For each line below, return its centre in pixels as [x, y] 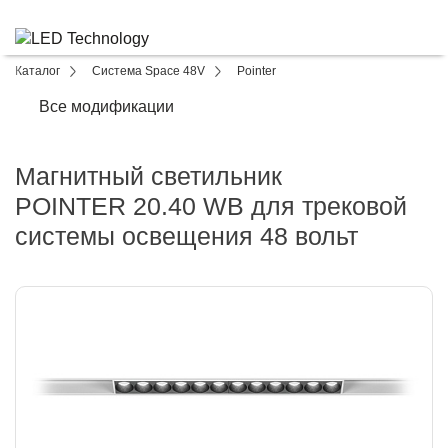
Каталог [37, 71]
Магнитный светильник [148, 176]
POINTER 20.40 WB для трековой [211, 206]
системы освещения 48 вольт [186, 236]
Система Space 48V [148, 71]
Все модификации [106, 106]
